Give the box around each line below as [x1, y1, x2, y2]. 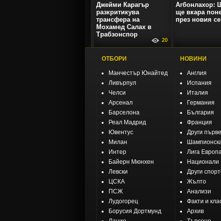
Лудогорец [109, 198, 138, 205]
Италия [187, 89, 208, 97]
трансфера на [96, 16, 140, 24]
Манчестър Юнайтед [109, 70, 168, 77]
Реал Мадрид [109, 119, 146, 126]
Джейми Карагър [96, 1, 149, 9]
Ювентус [109, 129, 133, 136]
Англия [187, 70, 207, 77]
